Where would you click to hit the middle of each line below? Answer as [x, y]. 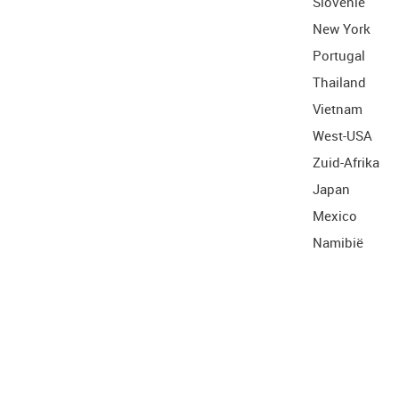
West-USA [342, 136]
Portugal [339, 56]
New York [342, 29]
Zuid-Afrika [346, 163]
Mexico [335, 216]
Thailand [339, 82]
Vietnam [338, 109]
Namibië [338, 243]
